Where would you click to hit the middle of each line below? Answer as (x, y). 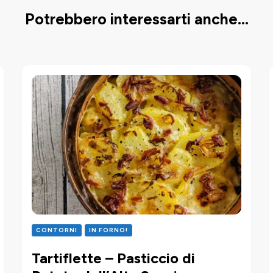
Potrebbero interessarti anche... (136, 19)
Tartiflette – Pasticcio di (114, 258)
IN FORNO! (109, 230)
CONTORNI (57, 230)
